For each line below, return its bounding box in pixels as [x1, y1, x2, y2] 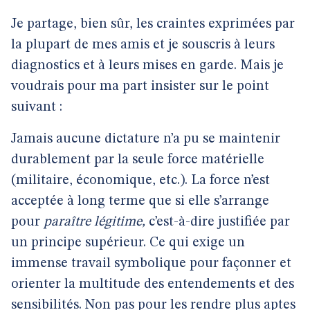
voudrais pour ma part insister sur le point [11, 80, 269, 93]
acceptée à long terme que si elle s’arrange [11, 194, 269, 208]
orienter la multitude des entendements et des [11, 277, 294, 291]
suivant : [11, 100, 62, 114]
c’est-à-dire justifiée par [149, 215, 290, 229]
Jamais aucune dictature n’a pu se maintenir [11, 132, 280, 146]
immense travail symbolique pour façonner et [11, 257, 291, 271]
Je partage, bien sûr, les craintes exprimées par [11, 17, 295, 31]
